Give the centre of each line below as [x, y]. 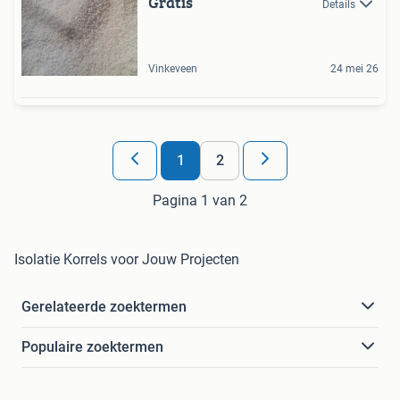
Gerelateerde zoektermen [104, 306]
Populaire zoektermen [92, 346]
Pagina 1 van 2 [200, 200]
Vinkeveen [173, 68]
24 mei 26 [354, 68]
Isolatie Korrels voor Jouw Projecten [127, 259]
